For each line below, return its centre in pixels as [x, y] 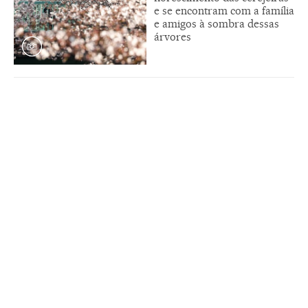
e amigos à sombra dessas [217, 24]
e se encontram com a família [224, 11]
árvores [173, 37]
